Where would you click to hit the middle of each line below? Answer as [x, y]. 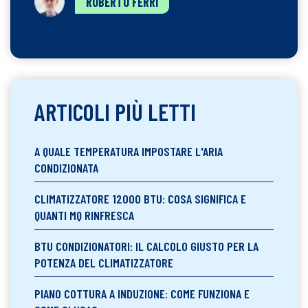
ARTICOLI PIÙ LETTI [115, 112]
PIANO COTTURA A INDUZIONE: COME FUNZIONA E [142, 294]
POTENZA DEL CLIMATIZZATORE [104, 263]
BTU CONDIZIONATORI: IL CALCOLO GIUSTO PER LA [146, 246]
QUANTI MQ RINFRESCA [84, 216]
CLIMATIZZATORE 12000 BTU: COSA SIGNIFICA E [140, 199]
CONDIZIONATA [66, 168]
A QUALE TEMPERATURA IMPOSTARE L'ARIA [129, 152]
